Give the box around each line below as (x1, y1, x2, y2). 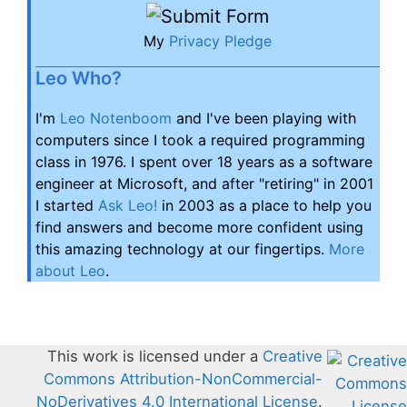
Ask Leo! (98, 196, 157, 215)
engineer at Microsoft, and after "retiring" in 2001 (35, 174, 373, 194)
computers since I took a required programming (35, 131, 365, 150)
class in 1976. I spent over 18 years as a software (35, 153, 372, 172)
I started (35, 196, 98, 215)
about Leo (35, 262, 105, 281)
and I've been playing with (172, 109, 356, 128)
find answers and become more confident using (35, 218, 363, 237)
